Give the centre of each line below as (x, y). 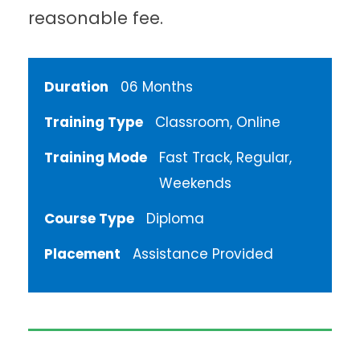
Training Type (94, 123)
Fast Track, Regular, (225, 158)
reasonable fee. (96, 18)
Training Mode (96, 158)
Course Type (89, 219)
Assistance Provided (203, 254)
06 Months (157, 87)
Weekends (195, 184)
